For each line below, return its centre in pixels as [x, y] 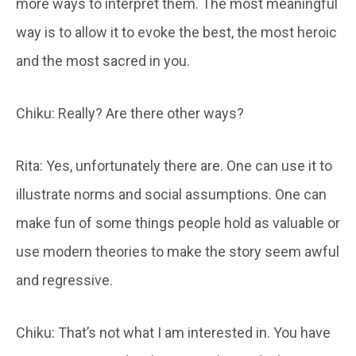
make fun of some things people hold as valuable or [178, 222]
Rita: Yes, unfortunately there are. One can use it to [174, 165]
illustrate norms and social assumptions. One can [171, 194]
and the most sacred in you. [103, 60]
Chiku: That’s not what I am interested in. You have [173, 332]
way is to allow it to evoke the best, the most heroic [176, 32]
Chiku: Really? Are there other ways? [130, 113]
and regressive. [64, 280]
